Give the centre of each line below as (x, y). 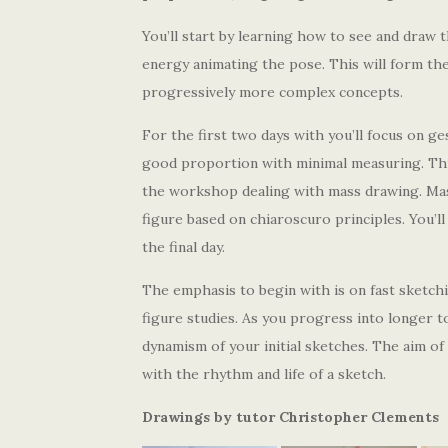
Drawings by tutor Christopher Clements (290, 417)
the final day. (183, 247)
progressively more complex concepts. (272, 92)
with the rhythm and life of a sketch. (264, 374)
